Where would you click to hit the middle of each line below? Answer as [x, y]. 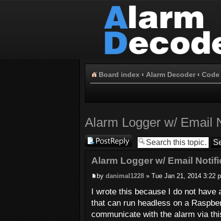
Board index [119, 74]
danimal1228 [125, 176]
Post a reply [103, 139]
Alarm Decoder [171, 74]
